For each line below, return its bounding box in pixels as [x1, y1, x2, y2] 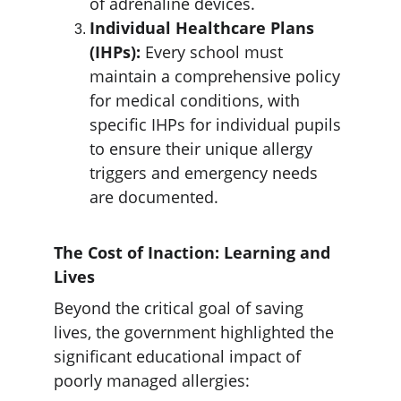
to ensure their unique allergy [90, 138, 317, 159]
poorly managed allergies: [54, 370, 250, 391]
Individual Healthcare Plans [90, 17, 319, 38]
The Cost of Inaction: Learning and [54, 242, 335, 263]
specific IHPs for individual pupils [90, 114, 346, 135]
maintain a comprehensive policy [90, 65, 345, 87]
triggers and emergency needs [90, 162, 322, 183]
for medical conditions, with [90, 90, 304, 111]
